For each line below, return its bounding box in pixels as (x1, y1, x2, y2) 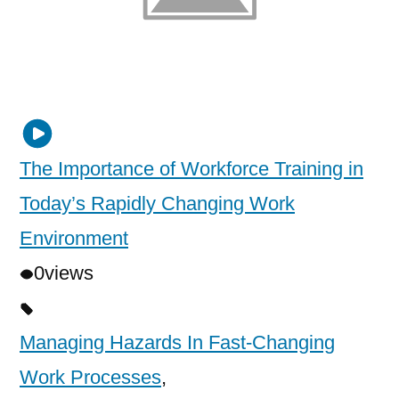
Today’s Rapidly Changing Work (20, 192, 295, 216)
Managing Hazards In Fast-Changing (20, 331, 335, 354)
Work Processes (20, 366, 161, 389)
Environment (20, 227, 128, 250)
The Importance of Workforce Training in (20, 158, 363, 181)
